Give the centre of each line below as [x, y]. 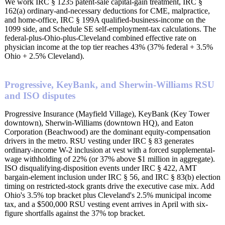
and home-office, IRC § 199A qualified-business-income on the [105, 20]
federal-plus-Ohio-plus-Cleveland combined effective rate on [100, 38]
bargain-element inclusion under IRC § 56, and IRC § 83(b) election [113, 177]
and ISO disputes [40, 95]
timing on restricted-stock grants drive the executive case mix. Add [109, 186]
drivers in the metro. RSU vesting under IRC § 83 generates [99, 141]
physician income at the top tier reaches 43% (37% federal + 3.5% [109, 47]
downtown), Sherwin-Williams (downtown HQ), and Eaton [99, 123]
